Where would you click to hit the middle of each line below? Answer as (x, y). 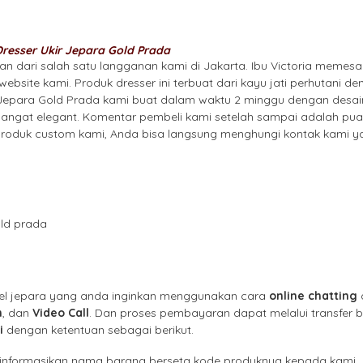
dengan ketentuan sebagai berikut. (98, 330)
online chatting (313, 296)
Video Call (61, 313)
